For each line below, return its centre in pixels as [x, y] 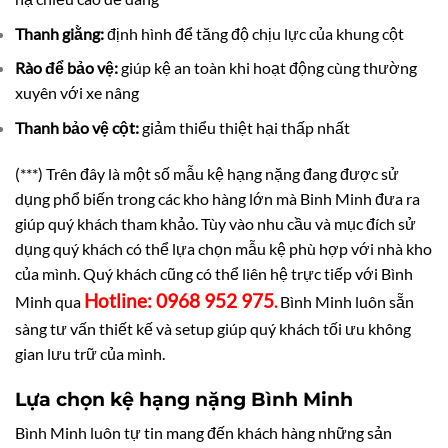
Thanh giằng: [59, 33]
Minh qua [49, 301]
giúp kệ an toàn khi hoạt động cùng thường [267, 68]
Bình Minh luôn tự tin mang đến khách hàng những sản [203, 433]
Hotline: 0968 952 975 [179, 300]
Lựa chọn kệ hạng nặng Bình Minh [184, 398]
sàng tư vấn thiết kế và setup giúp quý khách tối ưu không [213, 328]
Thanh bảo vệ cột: [77, 127]
